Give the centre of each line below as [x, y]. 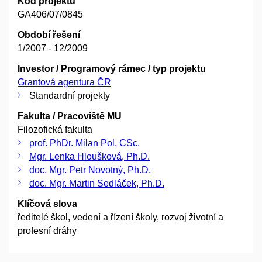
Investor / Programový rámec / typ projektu [112, 69]
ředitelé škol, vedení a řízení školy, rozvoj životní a [120, 218]
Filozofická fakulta [55, 130]
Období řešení [49, 35]
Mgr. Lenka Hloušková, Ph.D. [89, 157]
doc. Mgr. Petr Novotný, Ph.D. [90, 170]
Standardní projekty [70, 96]
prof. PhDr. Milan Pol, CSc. [85, 143]
